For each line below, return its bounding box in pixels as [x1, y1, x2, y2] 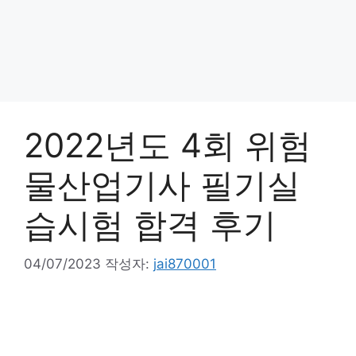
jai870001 [153, 255, 216, 272]
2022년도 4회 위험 [24, 125, 311, 165]
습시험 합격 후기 [24, 204, 277, 245]
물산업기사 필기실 [24, 164, 300, 205]
